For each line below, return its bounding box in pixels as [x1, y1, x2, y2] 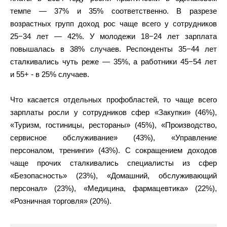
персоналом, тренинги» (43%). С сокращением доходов [10, 146, 217, 155]
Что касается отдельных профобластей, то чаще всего [10, 95, 217, 104]
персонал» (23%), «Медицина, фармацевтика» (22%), [10, 184, 217, 193]
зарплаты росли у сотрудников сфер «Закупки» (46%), [10, 108, 217, 117]
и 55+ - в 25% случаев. [10, 70, 89, 79]
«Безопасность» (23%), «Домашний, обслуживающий [10, 171, 217, 180]
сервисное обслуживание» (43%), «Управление [10, 133, 217, 142]
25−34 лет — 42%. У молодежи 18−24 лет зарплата [10, 32, 217, 41]
